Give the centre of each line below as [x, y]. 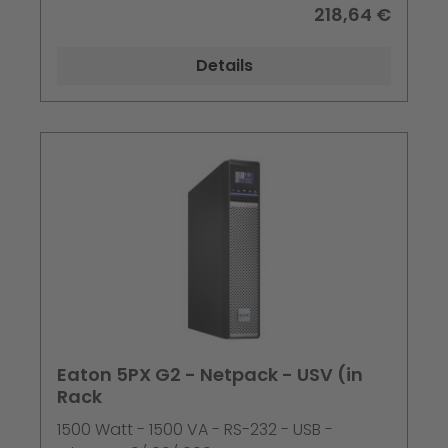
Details [224, 66]
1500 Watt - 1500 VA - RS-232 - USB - [195, 430]
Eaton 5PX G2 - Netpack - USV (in [210, 375]
